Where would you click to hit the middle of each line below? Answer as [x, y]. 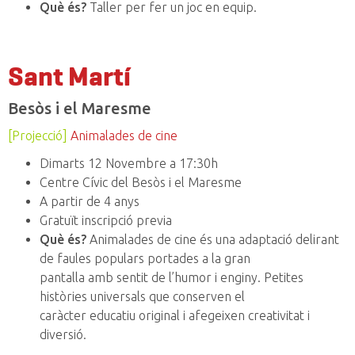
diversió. [63, 335]
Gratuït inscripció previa [106, 221]
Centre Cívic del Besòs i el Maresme [141, 183]
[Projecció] [38, 136]
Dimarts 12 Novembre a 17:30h [129, 164]
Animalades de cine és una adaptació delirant [213, 240]
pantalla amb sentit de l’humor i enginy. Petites [172, 278]
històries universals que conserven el [142, 297]
